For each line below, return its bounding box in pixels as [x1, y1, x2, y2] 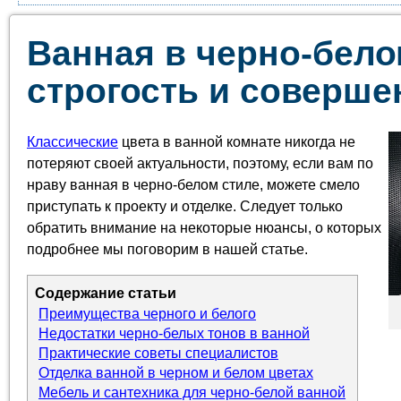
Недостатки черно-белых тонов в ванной [38, 326, 310, 341]
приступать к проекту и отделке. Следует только [27, 199, 343, 214]
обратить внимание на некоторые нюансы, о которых [27, 220, 381, 235]
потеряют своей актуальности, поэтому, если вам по [27, 156, 373, 171]
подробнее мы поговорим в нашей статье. [27, 242, 308, 257]
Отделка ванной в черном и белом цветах [38, 365, 313, 380]
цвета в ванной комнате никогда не [118, 134, 355, 149]
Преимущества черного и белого [38, 306, 256, 321]
